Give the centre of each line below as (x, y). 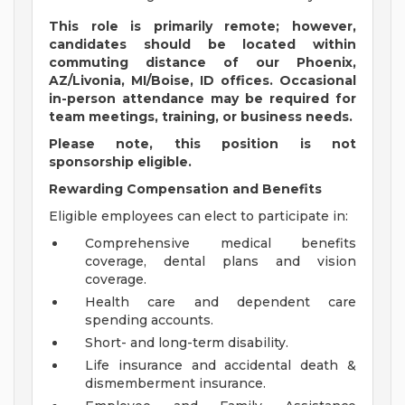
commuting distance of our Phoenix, (202, 63)
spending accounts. (149, 320)
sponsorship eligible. (120, 162)
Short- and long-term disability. (187, 343)
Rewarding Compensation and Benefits (185, 189)
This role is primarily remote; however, (202, 27)
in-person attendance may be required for (202, 99)
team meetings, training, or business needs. (201, 117)
